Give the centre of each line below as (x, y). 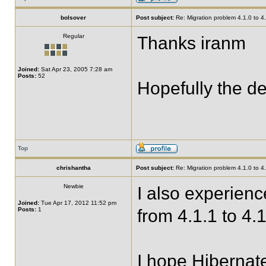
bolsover (73, 18)
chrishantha (73, 168)
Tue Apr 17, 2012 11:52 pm (78, 203)
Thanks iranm (191, 43)
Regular (73, 36)
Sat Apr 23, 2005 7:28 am (76, 69)
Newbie (73, 186)
